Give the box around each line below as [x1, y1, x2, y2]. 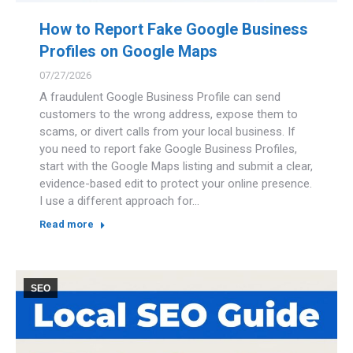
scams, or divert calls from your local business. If [39, 124, 295, 139]
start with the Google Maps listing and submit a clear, [39, 158, 313, 173]
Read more [39, 217, 94, 230]
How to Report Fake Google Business [39, 19, 308, 39]
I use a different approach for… [39, 193, 199, 208]
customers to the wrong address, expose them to [39, 106, 298, 121]
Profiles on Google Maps [39, 41, 217, 61]
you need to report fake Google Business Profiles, [39, 141, 297, 156]
